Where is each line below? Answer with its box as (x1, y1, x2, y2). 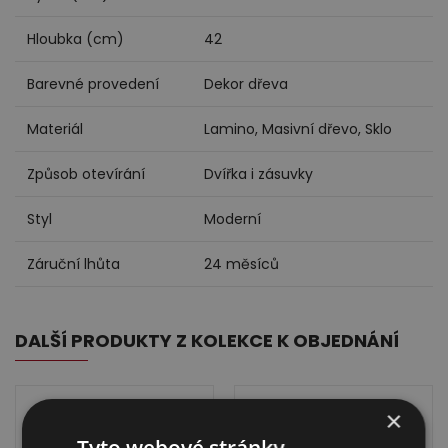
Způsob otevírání (27, 164, 145, 185)
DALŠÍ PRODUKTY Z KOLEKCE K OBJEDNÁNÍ (15, 328, 399, 354)
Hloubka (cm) (27, 29, 124, 50)
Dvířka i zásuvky (204, 164, 313, 185)
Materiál (27, 119, 83, 140)
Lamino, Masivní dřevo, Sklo (204, 119, 392, 140)
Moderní (204, 209, 261, 230)
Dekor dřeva (204, 74, 288, 95)
